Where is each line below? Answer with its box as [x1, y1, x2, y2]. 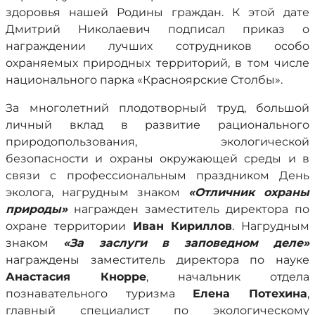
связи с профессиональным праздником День [6, 169, 309, 182]
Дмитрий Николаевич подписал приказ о [6, 22, 309, 36]
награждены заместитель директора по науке [6, 253, 309, 266]
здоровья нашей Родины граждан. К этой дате [6, 6, 309, 19]
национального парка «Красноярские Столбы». [6, 73, 283, 86]
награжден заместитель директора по [67, 202, 309, 216]
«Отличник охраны [188, 186, 309, 199]
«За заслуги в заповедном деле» [63, 236, 310, 250]
